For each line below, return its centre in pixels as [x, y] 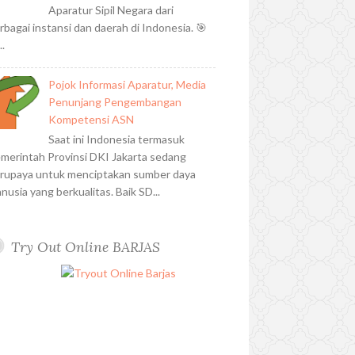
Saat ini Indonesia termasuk [117, 139]
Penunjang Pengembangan [115, 102]
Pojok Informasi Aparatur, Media [128, 85]
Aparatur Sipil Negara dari [111, 10]
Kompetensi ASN [92, 120]
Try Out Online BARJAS [86, 247]
